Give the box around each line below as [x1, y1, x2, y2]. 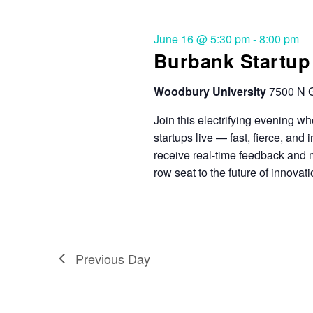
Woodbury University [153, 82, 269, 99]
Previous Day [75, 249, 150, 268]
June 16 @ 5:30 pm [153, 30, 250, 47]
